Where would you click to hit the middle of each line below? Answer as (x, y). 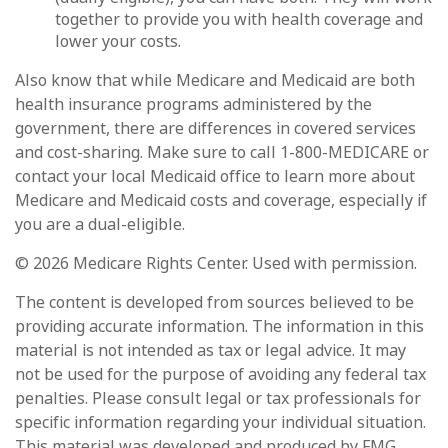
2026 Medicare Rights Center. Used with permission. (225, 263)
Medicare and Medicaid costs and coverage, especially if (221, 200)
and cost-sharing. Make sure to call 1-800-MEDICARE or (222, 152)
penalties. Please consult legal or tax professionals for (218, 398)
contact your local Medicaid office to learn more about (215, 176)
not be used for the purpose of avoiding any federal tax (220, 374)
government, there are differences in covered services (215, 128)
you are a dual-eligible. (100, 224)
